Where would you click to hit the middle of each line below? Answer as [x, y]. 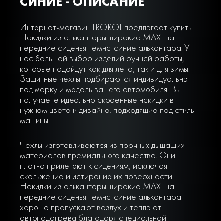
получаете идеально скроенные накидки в [96, 99]
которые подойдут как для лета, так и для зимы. [105, 68]
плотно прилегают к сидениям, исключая [93, 166]
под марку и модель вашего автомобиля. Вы [100, 89]
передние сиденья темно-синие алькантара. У [105, 47]
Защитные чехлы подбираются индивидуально [104, 78]
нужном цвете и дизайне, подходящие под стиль [107, 110]
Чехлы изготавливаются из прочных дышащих [102, 145]
